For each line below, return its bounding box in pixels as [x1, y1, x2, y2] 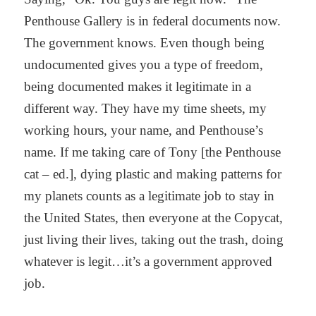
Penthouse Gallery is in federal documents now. [24, 13, 281, 29]
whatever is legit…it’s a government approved [24, 254, 273, 269]
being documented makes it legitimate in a [24, 79, 252, 95]
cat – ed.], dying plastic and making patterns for [24, 166, 282, 182]
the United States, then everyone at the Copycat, [24, 210, 284, 226]
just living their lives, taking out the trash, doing [24, 232, 284, 248]
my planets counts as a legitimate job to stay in [24, 188, 275, 204]
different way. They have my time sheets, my [24, 101, 267, 116]
